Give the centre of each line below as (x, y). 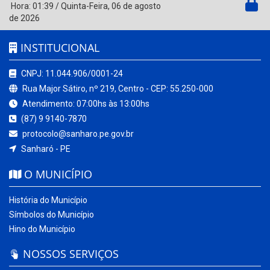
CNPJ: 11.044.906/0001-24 (71, 74)
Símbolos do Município (52, 215)
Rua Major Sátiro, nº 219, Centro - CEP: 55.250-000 (117, 89)
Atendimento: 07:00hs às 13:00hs (85, 104)
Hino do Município (42, 229)
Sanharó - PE (45, 149)
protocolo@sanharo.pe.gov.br (77, 134)
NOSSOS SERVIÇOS (69, 254)
